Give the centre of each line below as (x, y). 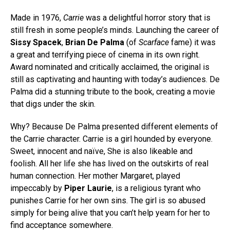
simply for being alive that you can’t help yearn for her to (110, 213)
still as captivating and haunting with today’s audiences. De (115, 80)
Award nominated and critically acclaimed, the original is (110, 67)
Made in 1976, (37, 18)
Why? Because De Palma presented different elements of (114, 127)
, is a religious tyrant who (156, 188)
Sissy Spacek (36, 43)
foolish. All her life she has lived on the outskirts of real (109, 164)
